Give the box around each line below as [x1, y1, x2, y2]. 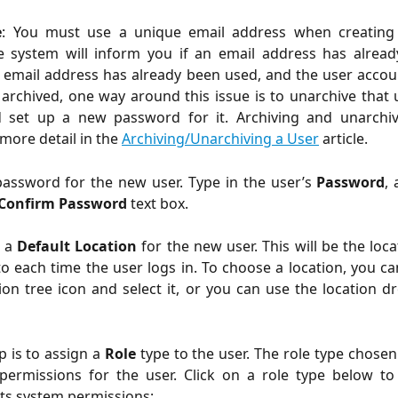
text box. [127, 193, 188, 213]
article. [319, 129, 368, 149]
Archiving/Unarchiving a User [122, 129, 319, 149]
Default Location [16, 236, 138, 257]
